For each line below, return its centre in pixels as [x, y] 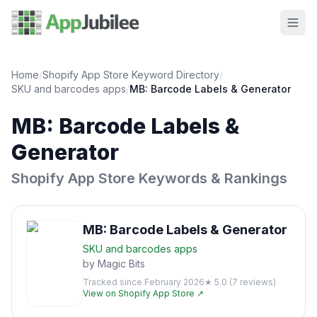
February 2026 [174, 282]
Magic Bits [121, 264]
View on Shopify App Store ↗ [143, 293]
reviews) [257, 282]
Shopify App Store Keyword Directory [131, 75]
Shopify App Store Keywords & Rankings [149, 178]
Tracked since [114, 282]
